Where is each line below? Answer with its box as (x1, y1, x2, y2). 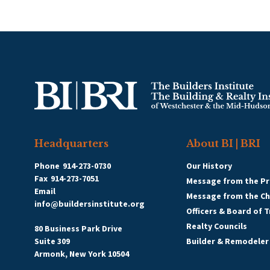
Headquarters (34, 137, 108, 149)
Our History (186, 160, 232, 171)
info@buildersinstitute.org (34, 198, 145, 209)
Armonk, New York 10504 (34, 248, 129, 259)
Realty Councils (186, 221, 247, 231)
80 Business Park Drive (34, 223, 122, 234)
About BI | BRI (186, 137, 260, 149)
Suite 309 (34, 236, 70, 246)
